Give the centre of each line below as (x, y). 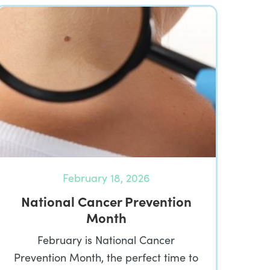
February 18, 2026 (106, 178)
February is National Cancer (106, 240)
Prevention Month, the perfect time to (106, 257)
